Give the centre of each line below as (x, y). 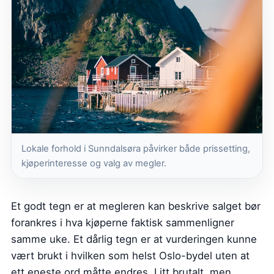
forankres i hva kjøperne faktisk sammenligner (123, 222)
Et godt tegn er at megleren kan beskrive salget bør (136, 206)
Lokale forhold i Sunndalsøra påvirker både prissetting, (136, 148)
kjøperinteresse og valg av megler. (94, 163)
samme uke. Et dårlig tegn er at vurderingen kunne (134, 239)
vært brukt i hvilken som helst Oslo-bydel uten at (130, 255)
